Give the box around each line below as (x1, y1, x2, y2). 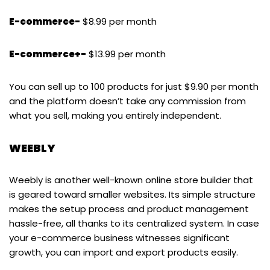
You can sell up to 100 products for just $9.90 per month (9, 80, 259, 93)
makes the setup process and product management (9, 202, 249, 215)
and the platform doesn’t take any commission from (9, 94, 246, 107)
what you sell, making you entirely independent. (9, 108, 224, 122)
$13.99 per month (86, 47, 166, 60)
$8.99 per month (80, 14, 157, 28)
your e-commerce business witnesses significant (9, 231, 230, 244)
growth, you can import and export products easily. (9, 245, 238, 259)
